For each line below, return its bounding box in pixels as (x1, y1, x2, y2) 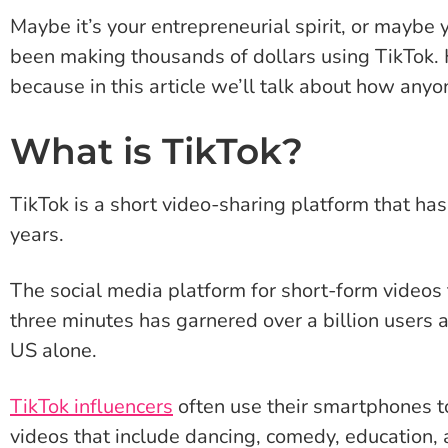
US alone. (10, 336, 97, 364)
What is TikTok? (10, 128, 303, 173)
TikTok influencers (10, 392, 173, 420)
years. (10, 220, 64, 248)
